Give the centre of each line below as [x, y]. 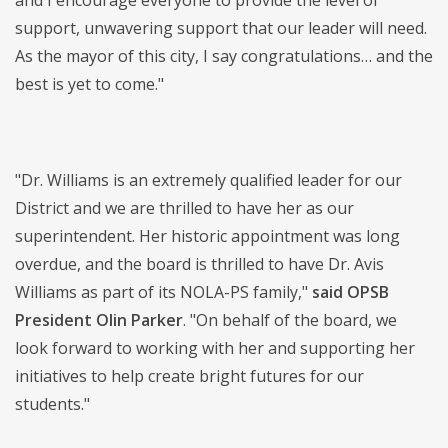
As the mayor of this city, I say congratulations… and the [224, 56]
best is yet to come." [89, 84]
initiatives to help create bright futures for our [189, 376]
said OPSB [350, 292]
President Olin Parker [99, 320]
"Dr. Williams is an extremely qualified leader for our [208, 180]
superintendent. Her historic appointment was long [207, 236]
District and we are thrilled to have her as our [184, 208]
